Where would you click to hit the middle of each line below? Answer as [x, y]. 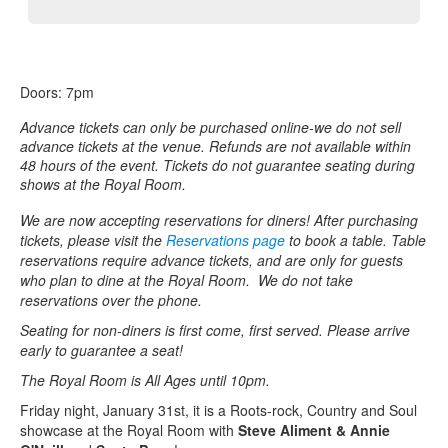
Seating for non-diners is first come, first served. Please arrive [215, 329]
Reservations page [225, 239]
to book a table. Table [355, 239]
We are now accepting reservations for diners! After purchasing [219, 219]
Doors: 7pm [57, 91]
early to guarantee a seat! [101, 349]
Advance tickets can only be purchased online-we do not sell [210, 126]
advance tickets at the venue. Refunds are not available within [215, 145]
